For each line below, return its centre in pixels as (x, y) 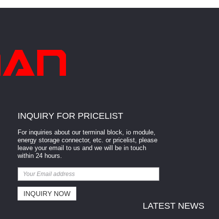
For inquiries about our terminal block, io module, (87, 132)
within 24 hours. (40, 156)
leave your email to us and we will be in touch (82, 148)
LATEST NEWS (173, 206)
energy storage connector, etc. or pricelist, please (88, 140)
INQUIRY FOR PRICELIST (71, 116)
